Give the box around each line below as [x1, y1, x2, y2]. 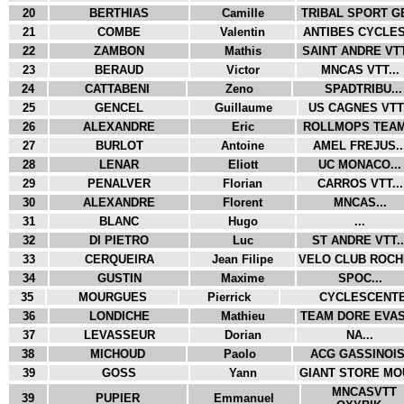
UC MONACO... [318, 158, 401, 171]
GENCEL [95, 101, 143, 115]
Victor [225, 63, 260, 77]
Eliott [227, 158, 258, 171]
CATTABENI [85, 82, 150, 96]
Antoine [221, 139, 264, 152]
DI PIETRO [89, 234, 149, 247]
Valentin [220, 25, 265, 39]
